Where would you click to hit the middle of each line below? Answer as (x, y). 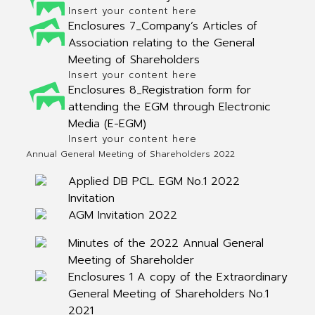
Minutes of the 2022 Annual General (166, 243)
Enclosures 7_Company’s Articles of (162, 26)
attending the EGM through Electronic (169, 107)
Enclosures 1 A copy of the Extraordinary (178, 277)
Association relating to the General (161, 43)
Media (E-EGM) (107, 124)
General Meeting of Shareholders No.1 (168, 294)
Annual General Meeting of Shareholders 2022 (130, 154)
